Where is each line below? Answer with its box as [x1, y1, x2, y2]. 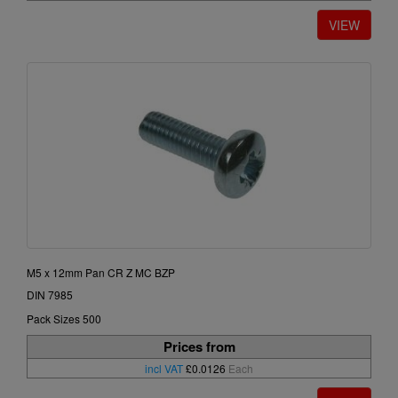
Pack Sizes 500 [27, 311, 101, 327]
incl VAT [145, 361, 183, 377]
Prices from [163, 337, 235, 357]
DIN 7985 [27, 287, 73, 303]
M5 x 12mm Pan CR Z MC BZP [27, 265, 175, 281]
